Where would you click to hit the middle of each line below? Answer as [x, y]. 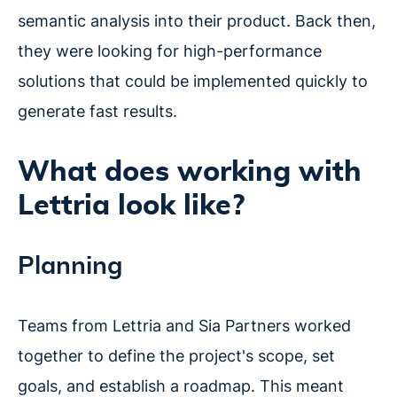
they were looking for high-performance [170, 51]
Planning [70, 267]
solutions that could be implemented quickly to [193, 82]
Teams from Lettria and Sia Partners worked [184, 326]
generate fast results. [97, 112]
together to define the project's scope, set [176, 356]
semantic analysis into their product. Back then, [197, 21]
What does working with [190, 172]
